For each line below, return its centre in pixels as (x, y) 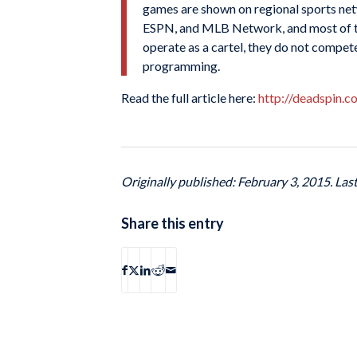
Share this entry (173, 223)
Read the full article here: (190, 97)
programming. (181, 65)
